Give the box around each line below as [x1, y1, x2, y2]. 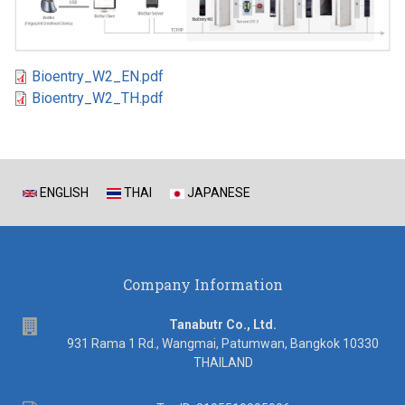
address [37, 316, 92, 335]
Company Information [122, 275, 283, 295]
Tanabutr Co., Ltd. [169, 317, 277, 333]
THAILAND [193, 355, 253, 371]
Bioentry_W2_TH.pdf [32, 89, 164, 108]
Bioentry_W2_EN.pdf [32, 68, 164, 86]
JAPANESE [184, 185, 250, 201]
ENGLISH [37, 185, 89, 201]
